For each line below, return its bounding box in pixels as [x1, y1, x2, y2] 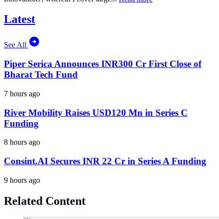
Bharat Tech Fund [4, 69, 78, 80]
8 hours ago [4, 138, 40, 147]
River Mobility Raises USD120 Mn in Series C [4, 107, 188, 118]
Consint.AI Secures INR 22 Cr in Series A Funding [4, 155, 206, 166]
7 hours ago [4, 89, 40, 98]
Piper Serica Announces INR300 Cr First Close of [4, 59, 201, 69]
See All [4, 41, 28, 49]
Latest [4, 13, 35, 26]
